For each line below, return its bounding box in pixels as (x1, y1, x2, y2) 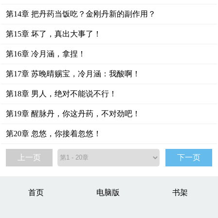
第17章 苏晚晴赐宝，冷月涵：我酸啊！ (6, 70, 141, 78)
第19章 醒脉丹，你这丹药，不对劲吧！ (6, 109, 141, 118)
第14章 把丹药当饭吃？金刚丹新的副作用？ (6, 10, 156, 18)
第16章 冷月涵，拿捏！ (6, 50, 86, 58)
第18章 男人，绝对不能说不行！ (6, 90, 117, 98)
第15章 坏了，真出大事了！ (6, 30, 102, 38)
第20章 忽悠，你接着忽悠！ (6, 129, 102, 138)
